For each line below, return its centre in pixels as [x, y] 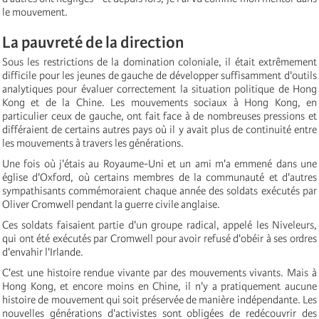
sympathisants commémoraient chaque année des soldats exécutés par [159, 190]
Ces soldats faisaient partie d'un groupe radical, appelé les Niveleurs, [159, 225]
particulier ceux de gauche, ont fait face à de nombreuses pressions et [159, 116]
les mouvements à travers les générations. [93, 143]
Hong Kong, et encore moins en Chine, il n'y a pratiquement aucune [159, 286]
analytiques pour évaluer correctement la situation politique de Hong [159, 89]
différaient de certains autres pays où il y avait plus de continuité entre [159, 129]
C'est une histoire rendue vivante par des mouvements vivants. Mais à [159, 272]
